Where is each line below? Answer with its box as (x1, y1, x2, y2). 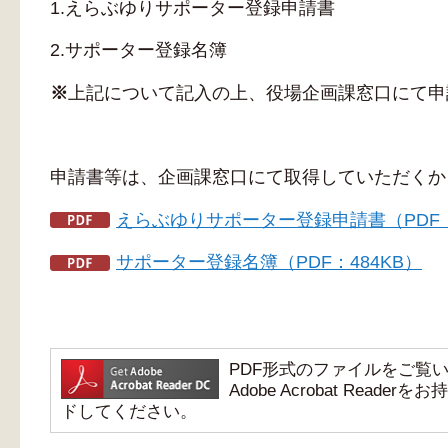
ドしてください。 (61, 402, 197, 422)
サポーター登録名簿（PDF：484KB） (116, 252, 422, 273)
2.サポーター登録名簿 (50, 40, 227, 61)
